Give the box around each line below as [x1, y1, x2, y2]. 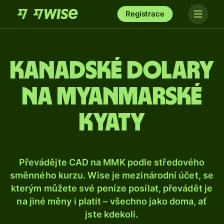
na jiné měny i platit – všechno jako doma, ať [16, 196, 207, 206]
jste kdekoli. [85, 209, 138, 219]
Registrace [125, 9, 164, 18]
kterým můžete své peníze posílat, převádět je [10, 183, 213, 193]
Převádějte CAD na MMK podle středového [18, 157, 205, 167]
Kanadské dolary [10, 58, 214, 83]
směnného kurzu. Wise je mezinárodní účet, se [10, 170, 213, 180]
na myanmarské [22, 84, 202, 109]
